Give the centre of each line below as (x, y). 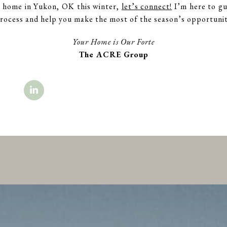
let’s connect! (147, 7)
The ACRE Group (113, 55)
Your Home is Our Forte (113, 42)
